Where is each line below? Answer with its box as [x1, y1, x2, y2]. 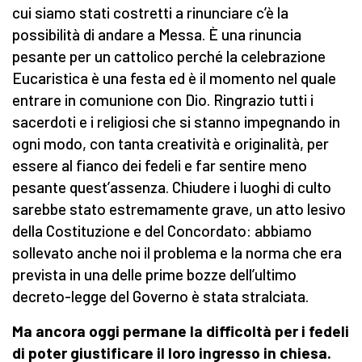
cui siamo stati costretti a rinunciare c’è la [12, 3, 288, 23]
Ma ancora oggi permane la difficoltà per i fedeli [12, 322, 349, 341]
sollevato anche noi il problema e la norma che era [12, 243, 342, 263]
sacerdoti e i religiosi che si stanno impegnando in [12, 112, 340, 132]
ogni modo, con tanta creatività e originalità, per [12, 134, 329, 154]
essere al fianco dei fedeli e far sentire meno [12, 156, 307, 175]
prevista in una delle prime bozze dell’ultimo [12, 265, 297, 284]
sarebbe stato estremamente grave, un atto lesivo [12, 200, 346, 219]
